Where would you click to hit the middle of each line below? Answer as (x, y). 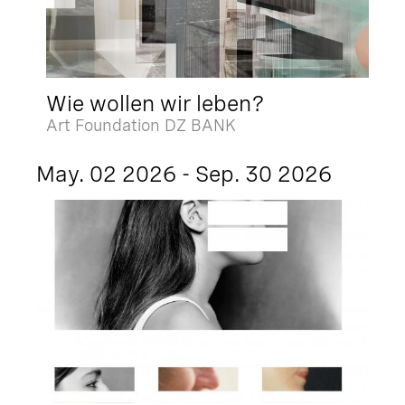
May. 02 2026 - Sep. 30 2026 (184, 174)
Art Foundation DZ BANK (141, 125)
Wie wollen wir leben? (156, 103)
